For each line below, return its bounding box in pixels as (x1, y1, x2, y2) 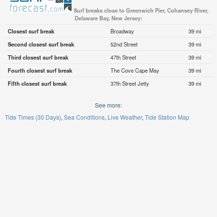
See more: (95, 101, 122, 109)
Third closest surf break (7, 53, 68, 62)
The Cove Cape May (110, 66, 159, 75)
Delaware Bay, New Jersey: (75, 14, 142, 22)
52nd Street (110, 40, 138, 48)
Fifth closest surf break (7, 79, 67, 88)
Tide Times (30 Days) (5, 113, 61, 122)
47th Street (110, 53, 136, 62)
